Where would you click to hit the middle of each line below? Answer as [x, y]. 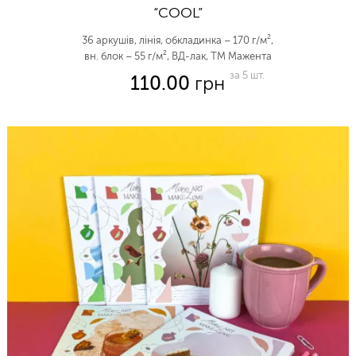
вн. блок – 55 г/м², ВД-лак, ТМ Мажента [178, 56]
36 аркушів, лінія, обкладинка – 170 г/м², [178, 40]
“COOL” [178, 12]
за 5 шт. [248, 75]
